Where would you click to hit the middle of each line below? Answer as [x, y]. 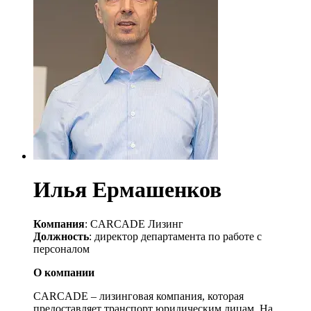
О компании [64, 272]
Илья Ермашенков [127, 190]
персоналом [61, 249]
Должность [61, 236]
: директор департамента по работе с [175, 236]
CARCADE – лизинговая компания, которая [138, 296]
